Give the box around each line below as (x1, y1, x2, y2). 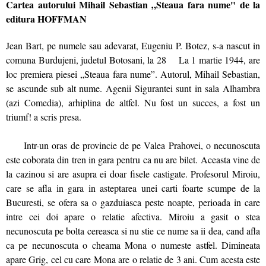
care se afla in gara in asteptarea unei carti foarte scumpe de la (6, 182, 260, 194)
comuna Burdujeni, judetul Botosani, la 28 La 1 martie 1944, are (6, 53, 260, 66)
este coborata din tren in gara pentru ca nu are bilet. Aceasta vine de (6, 153, 260, 166)
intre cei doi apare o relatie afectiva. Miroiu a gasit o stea (6, 210, 260, 223)
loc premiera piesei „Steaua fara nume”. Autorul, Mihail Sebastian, (6, 68, 260, 80)
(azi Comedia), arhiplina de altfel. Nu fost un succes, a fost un (6, 96, 260, 109)
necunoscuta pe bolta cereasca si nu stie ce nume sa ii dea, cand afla (6, 224, 260, 237)
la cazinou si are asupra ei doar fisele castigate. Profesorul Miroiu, (6, 167, 260, 180)
